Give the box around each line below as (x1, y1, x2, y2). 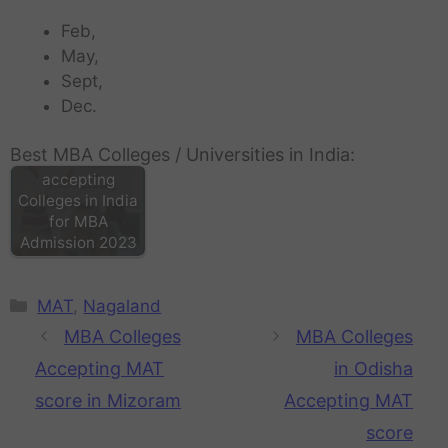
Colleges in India (18, 190, 138, 210)
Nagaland (83, 295, 162, 316)
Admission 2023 (19, 232, 137, 252)
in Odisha (334, 357, 413, 379)
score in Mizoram (35, 389, 181, 411)
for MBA (48, 211, 108, 231)
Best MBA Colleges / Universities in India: (10, 144, 355, 166)
